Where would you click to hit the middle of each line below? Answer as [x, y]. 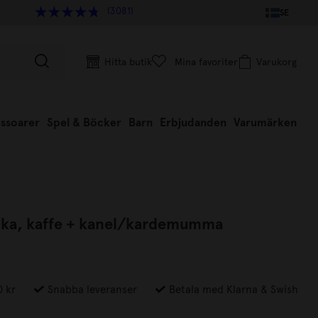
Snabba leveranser [91, 290]
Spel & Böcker [84, 122]
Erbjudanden [193, 122]
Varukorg [276, 62]
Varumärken [265, 122]
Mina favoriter [206, 62]
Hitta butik [128, 62]
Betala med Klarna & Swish [232, 290]
